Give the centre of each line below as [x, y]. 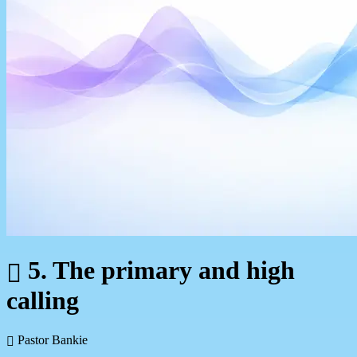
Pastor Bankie [51, 339]
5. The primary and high [158, 271]
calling [43, 301]
